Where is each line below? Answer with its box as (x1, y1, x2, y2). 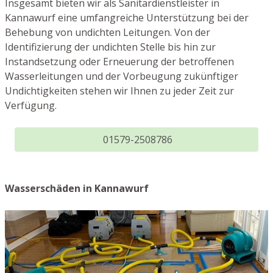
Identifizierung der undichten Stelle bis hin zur (5, 40, 216, 54)
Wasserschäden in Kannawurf (5, 182, 149, 196)
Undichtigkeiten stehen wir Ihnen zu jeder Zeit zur (5, 84, 234, 98)
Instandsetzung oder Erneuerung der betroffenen (5, 55, 234, 69)
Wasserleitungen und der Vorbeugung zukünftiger (5, 69, 238, 83)
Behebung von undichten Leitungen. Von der (5, 26, 210, 40)
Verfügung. (5, 99, 57, 113)
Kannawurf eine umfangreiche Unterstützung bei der (5, 11, 249, 25)
